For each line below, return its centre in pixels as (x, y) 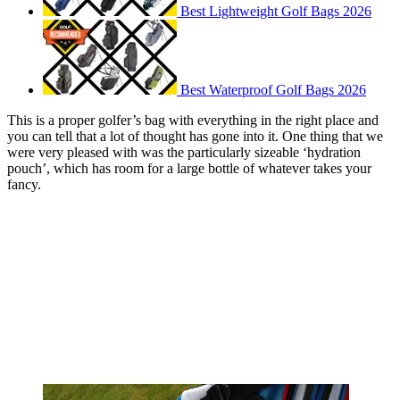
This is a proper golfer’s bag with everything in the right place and (193, 121)
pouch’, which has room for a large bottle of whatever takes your (189, 169)
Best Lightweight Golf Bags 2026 (276, 12)
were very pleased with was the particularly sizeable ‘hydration (184, 153)
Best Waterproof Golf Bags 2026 (273, 90)
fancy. (24, 185)
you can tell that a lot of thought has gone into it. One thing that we (195, 137)
